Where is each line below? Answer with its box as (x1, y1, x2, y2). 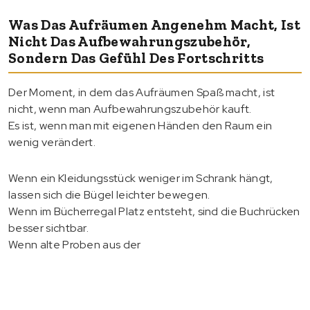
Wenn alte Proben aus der (8, 237, 141, 252)
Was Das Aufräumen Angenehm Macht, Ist (8, 15, 300, 33)
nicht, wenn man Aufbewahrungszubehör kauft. (8, 101, 252, 116)
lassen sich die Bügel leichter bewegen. (8, 187, 210, 202)
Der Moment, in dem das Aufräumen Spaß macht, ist (8, 84, 275, 100)
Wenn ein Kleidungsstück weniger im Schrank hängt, (8, 170, 273, 185)
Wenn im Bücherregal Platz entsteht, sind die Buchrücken (8, 203, 300, 219)
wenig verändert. (8, 134, 96, 149)
